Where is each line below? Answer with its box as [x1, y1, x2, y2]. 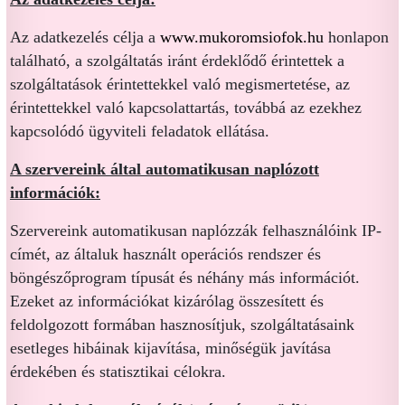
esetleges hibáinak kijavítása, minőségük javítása [10, 339, 331, 357]
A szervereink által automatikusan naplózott [10, 160, 319, 178]
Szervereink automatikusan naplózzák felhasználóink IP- [10, 221, 381, 240]
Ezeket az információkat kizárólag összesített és [10, 292, 324, 310]
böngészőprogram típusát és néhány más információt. [10, 268, 360, 287]
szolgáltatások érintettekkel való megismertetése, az [10, 75, 350, 93]
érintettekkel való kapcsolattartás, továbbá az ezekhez [10, 99, 362, 117]
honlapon [328, 28, 389, 46]
